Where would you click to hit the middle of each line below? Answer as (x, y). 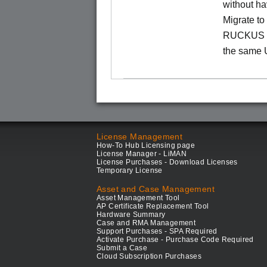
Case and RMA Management (146, 223)
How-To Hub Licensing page (146, 145)
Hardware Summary (131, 215)
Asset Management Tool (138, 198)
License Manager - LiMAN (142, 154)
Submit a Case (122, 248)
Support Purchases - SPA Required (157, 231)
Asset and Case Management (156, 189)
